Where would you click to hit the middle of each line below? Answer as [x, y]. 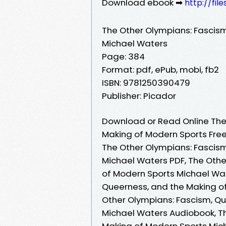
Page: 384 [123, 56]
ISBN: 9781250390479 [146, 82]
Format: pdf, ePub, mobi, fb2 [160, 69]
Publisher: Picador [139, 96]
